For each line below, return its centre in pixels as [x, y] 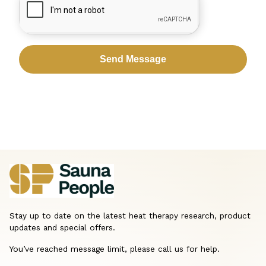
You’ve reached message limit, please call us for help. [115, 249]
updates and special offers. [62, 228]
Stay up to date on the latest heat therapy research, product [130, 216]
